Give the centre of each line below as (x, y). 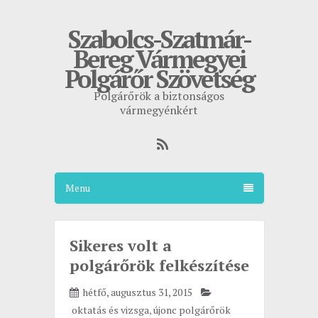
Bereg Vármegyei (159, 59)
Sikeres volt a (120, 245)
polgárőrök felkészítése (159, 265)
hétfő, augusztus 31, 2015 (137, 292)
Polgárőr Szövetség (159, 79)
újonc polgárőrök (192, 310)
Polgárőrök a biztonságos (159, 96)
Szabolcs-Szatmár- (159, 39)
